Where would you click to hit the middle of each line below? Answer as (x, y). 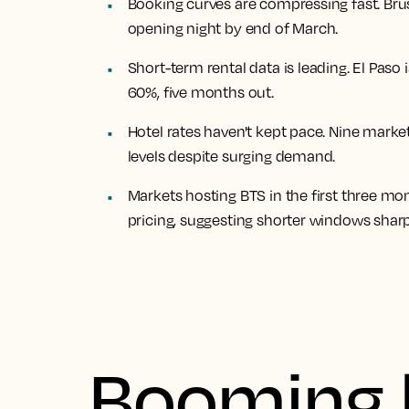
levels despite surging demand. (231, 156)
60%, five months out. (200, 92)
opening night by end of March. (233, 28)
